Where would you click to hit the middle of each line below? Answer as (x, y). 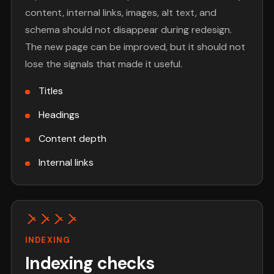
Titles (50, 91)
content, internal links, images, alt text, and (121, 13)
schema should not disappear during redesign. (129, 30)
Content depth (72, 139)
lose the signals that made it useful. (104, 64)
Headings (59, 115)
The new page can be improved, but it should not (135, 47)
